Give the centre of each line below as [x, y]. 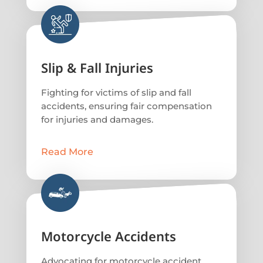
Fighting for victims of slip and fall [116, 93]
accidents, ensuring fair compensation [126, 106]
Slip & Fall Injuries [97, 68]
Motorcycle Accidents [108, 236]
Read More [67, 152]
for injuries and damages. [97, 120]
